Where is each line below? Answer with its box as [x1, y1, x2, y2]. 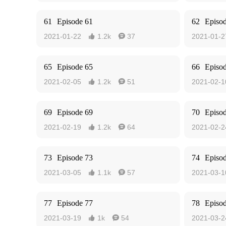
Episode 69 [57, 108, 93, 117]
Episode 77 [57, 199, 93, 207]
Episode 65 [57, 63, 93, 71]
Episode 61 [57, 17, 93, 26]
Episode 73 [57, 153, 93, 162]
